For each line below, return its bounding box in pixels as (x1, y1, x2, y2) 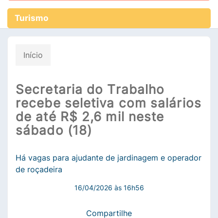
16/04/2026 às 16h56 (74, 183, 144, 192)
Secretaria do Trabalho (16, 82, 165, 97)
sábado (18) (16, 123, 92, 138)
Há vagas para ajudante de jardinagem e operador (16, 153, 201, 163)
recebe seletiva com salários (16, 95, 201, 111)
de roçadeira (16, 164, 62, 175)
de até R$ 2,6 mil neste (16, 109, 164, 125)
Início (23, 50, 43, 60)
